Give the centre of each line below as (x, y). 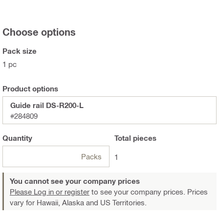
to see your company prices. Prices (149, 192)
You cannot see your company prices (75, 181)
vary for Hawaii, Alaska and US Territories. (78, 203)
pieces (144, 138)
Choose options (39, 32)
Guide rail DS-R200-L (47, 105)
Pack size (20, 51)
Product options (30, 89)
